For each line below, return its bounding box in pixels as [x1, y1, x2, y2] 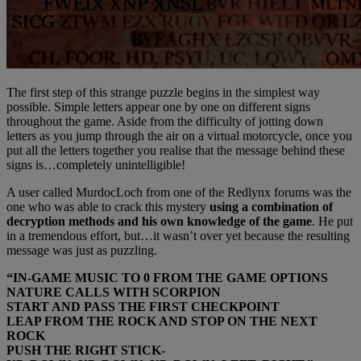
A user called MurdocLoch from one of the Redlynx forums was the [6, 185, 351, 199]
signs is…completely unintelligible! [6, 157, 185, 172]
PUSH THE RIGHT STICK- [6, 342, 165, 357]
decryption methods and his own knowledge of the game [6, 214, 312, 228]
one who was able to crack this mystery [6, 199, 210, 214]
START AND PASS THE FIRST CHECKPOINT [6, 299, 280, 313]
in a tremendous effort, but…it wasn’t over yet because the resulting [6, 228, 350, 243]
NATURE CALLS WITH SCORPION [6, 284, 221, 299]
